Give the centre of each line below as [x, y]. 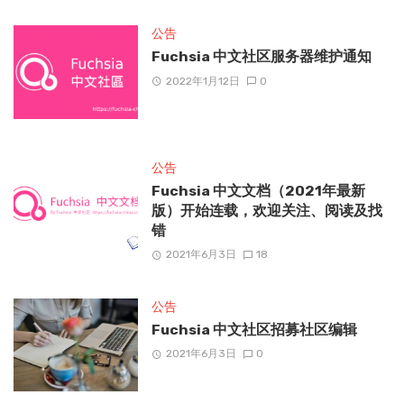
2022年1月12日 [202, 81]
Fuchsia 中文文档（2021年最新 [258, 190]
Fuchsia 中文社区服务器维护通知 [261, 57]
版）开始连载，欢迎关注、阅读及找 [266, 210]
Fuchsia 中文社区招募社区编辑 [254, 329]
